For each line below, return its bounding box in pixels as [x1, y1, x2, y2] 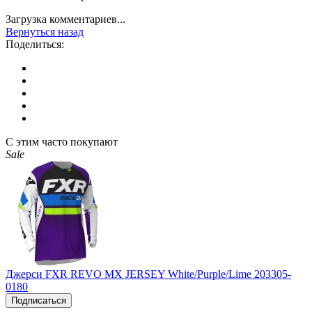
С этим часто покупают [6, 135, 118, 148]
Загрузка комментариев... [6, 13, 125, 25]
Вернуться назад [6, 25, 84, 38]
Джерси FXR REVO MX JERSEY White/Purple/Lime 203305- [6, 267, 291, 280]
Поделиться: [6, 38, 64, 50]
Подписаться [11, 295, 66, 306]
